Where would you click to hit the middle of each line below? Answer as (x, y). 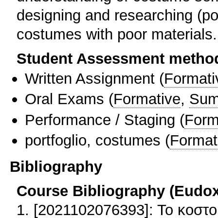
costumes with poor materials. (117, 34)
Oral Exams (64, 99)
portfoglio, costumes (93, 140)
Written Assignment (90, 79)
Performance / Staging (100, 119)
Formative (147, 99)
